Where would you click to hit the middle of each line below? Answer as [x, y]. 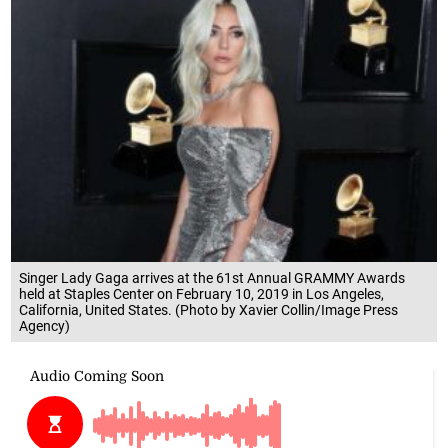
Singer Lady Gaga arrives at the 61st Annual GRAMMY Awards [212, 277]
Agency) [45, 325]
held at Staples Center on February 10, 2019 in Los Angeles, [202, 293]
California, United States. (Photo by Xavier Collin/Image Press [209, 309]
